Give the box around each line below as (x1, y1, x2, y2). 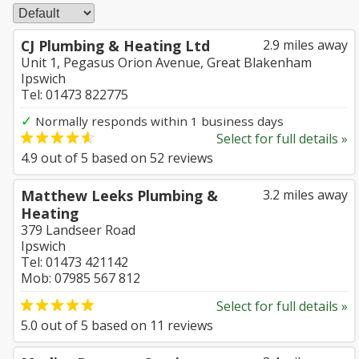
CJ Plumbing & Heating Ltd (21, 36, 210, 55)
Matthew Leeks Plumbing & (21, 186, 218, 205)
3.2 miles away (263, 186, 348, 204)
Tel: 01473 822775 (21, 86, 128, 103)
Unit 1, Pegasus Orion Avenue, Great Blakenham (21, 54, 312, 71)
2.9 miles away (263, 36, 348, 54)
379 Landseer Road (21, 221, 135, 239)
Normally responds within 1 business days (32, 113, 284, 129)
